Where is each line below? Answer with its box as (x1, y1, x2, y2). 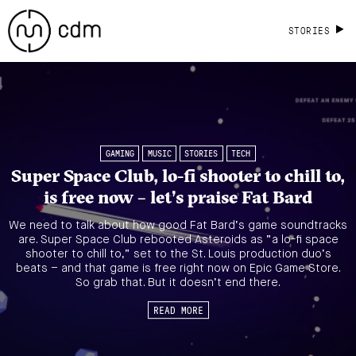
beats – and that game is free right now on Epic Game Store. (15, 262, 341, 274)
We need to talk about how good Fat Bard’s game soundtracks (9, 219, 347, 231)
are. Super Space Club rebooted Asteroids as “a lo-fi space (17, 234, 339, 246)
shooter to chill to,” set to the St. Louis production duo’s (25, 248, 331, 260)
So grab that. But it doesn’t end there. (75, 277, 281, 288)
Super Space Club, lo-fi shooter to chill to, (11, 164, 345, 188)
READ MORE (153, 304, 203, 317)
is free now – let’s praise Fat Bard (44, 186, 312, 209)
